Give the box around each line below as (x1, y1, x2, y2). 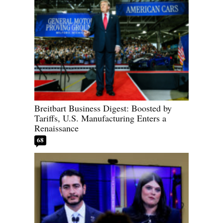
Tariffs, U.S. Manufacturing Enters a (34, 112, 166, 124)
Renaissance (34, 122, 79, 134)
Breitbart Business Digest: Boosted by (34, 102, 172, 114)
